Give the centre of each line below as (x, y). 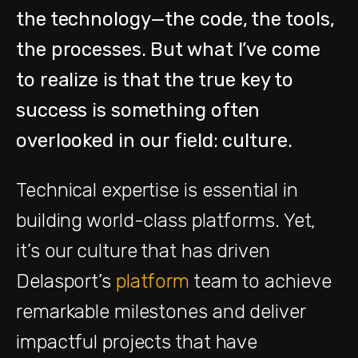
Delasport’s (66, 281)
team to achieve (261, 281)
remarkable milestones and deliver (161, 311)
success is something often (138, 110)
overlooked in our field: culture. (154, 140)
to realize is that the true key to (155, 80)
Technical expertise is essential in (157, 190)
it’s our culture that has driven (143, 251)
